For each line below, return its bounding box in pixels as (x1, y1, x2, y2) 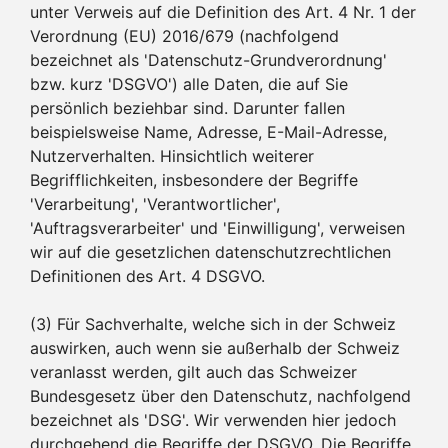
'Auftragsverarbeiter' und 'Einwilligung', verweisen (30, 217, 405, 238)
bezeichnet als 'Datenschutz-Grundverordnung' (30, 49, 387, 70)
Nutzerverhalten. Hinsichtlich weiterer (30, 145, 314, 166)
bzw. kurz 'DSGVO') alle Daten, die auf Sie (30, 73, 348, 94)
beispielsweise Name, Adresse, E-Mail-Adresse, (30, 121, 387, 142)
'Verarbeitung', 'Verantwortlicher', (30, 193, 280, 214)
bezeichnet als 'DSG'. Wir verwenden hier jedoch (30, 409, 396, 430)
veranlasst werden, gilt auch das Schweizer (30, 361, 357, 382)
